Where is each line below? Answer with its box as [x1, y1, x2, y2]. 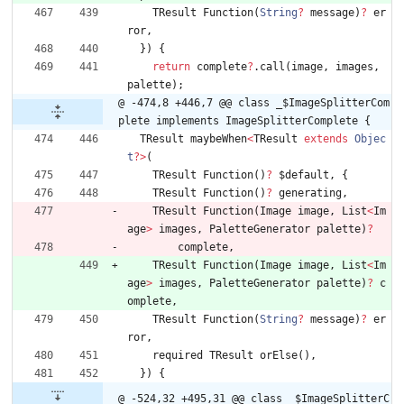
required [152, 349, 203, 363]
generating [279, 187, 342, 200]
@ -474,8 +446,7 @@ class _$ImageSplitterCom [118, 96, 390, 110]
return [152, 60, 190, 74]
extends [304, 133, 348, 146]
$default [279, 169, 329, 182]
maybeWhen [190, 133, 247, 146]
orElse [260, 349, 298, 363]
